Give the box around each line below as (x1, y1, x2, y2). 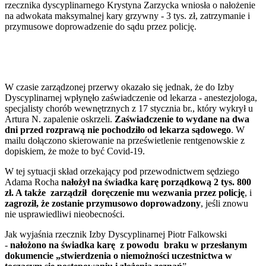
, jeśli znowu (201, 198, 248, 209)
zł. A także (5, 188, 48, 198)
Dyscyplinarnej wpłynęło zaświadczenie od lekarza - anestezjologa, (5, 93, 257, 103)
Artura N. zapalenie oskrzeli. (5, 114, 112, 125)
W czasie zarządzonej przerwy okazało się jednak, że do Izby (5, 82, 234, 93)
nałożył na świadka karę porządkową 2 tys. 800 (61, 177, 251, 188)
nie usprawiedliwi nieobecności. (5, 209, 127, 220)
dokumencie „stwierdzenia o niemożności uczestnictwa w (5, 251, 232, 261)
